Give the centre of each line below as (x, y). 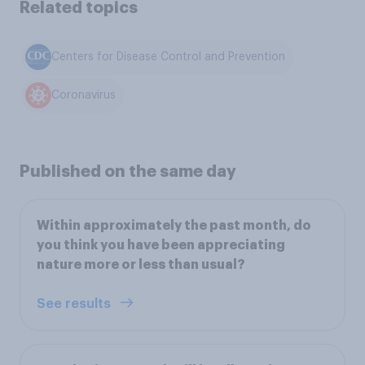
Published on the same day (128, 171)
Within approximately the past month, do (174, 225)
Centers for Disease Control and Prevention (169, 57)
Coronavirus (84, 96)
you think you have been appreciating (161, 245)
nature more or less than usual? (141, 264)
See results (75, 303)
